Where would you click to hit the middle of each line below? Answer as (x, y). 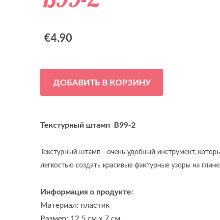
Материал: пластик (77, 205)
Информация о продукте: (92, 192)
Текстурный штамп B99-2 (88, 125)
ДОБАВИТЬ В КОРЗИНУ (102, 82)
